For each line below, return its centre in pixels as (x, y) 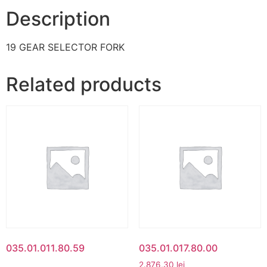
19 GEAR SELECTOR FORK (65, 47)
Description (58, 19)
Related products (84, 85)
